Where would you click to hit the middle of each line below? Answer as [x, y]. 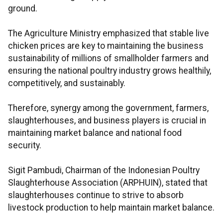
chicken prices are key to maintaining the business [106, 46]
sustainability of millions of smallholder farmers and [108, 58]
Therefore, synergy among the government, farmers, [108, 108]
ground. [23, 9]
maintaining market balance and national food [95, 133]
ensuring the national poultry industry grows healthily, [110, 71]
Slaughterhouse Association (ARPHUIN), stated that [108, 183]
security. [25, 146]
